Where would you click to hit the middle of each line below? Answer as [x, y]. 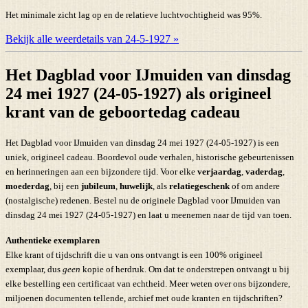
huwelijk [136, 186]
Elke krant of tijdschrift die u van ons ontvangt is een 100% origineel [134, 254]
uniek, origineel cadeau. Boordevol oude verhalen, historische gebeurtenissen [150, 157]
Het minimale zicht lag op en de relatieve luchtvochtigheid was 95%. [134, 15]
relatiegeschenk [199, 186]
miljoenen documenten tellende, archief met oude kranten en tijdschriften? [144, 298]
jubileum [98, 186]
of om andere [255, 186]
